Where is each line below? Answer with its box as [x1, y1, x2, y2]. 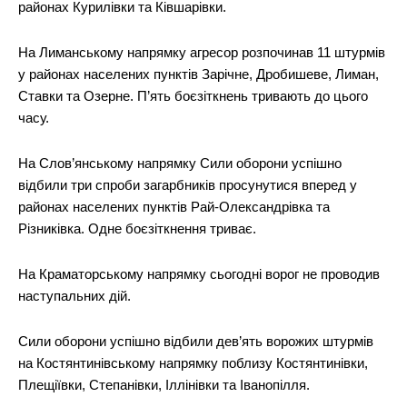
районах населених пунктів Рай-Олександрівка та [18, 198, 330, 214]
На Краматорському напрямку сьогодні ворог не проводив [18, 265, 380, 282]
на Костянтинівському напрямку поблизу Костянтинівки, [18, 354, 368, 371]
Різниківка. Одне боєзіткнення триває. [18, 220, 256, 236]
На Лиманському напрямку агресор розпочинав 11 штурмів [18, 44, 385, 60]
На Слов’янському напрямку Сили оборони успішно [18, 154, 342, 171]
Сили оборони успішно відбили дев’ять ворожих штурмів [18, 333, 373, 349]
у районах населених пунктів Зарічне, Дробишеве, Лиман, [18, 65, 379, 82]
